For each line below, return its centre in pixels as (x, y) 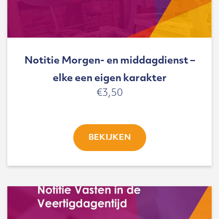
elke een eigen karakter (109, 78)
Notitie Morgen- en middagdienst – (109, 61)
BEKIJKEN (109, 138)
